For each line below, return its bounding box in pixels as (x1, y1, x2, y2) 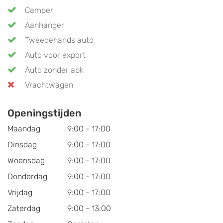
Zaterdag (7, 203, 40, 213)
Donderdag (7, 171, 47, 181)
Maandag (7, 123, 40, 133)
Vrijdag (7, 187, 32, 197)
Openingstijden (7, 107, 82, 119)
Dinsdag (7, 139, 37, 149)
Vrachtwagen (25, 80, 73, 90)
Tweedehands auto (25, 35, 94, 45)
